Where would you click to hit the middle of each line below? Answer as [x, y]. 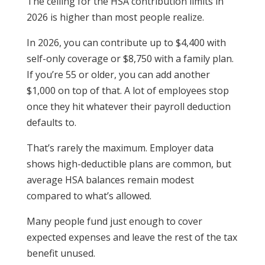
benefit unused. [61, 253]
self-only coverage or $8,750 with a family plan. [130, 59]
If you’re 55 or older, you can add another [118, 75]
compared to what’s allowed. [90, 196]
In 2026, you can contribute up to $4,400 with [126, 43]
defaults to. [51, 123]
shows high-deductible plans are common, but [129, 164]
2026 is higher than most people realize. [115, 17]
